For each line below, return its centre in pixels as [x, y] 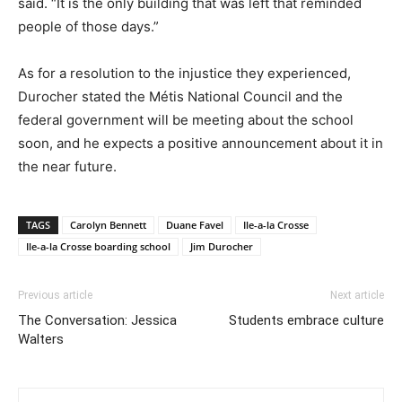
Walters [41, 339]
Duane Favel [195, 224]
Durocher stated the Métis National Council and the [180, 96]
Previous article [55, 295]
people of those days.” [88, 26]
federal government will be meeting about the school [186, 119]
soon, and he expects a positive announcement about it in [201, 143]
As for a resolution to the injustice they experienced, [184, 73]
